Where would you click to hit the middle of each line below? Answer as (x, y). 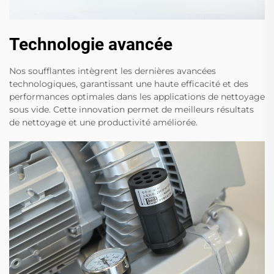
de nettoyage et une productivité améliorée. (103, 123)
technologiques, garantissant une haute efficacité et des (129, 84)
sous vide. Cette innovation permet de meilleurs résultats (131, 110)
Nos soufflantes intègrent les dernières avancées (113, 71)
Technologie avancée (91, 45)
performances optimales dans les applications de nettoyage (137, 97)
